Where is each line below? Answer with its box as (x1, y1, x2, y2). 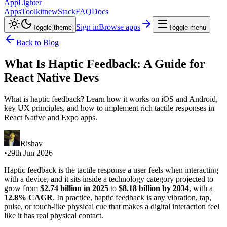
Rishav (20, 139, 43, 148)
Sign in (76, 23, 99, 31)
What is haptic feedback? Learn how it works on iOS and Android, (4, 94, 218, 103)
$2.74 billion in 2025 (40, 183, 108, 193)
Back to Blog (16, 38, 59, 47)
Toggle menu (169, 24, 206, 31)
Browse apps (99, 23, 140, 31)
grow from (4, 183, 40, 193)
